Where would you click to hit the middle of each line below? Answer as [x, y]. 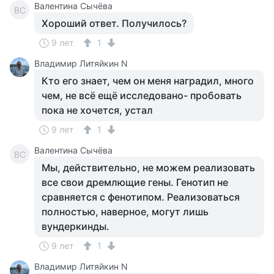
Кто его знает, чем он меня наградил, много [148, 81]
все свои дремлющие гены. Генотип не [135, 182]
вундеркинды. [76, 226]
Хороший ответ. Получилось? [114, 23]
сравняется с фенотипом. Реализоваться [141, 197]
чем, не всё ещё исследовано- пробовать [142, 95]
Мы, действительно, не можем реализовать [148, 168]
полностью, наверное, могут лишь [125, 212]
